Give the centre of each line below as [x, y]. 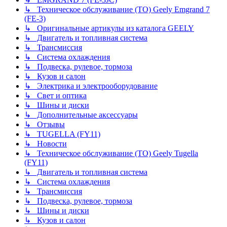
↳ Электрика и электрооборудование [91, 86]
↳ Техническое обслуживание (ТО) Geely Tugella [111, 153]
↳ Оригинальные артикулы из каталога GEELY [109, 28]
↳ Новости [46, 143]
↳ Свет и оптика [55, 95]
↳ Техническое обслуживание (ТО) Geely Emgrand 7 [117, 9]
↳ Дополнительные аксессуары [81, 115]
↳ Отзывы [45, 124]
